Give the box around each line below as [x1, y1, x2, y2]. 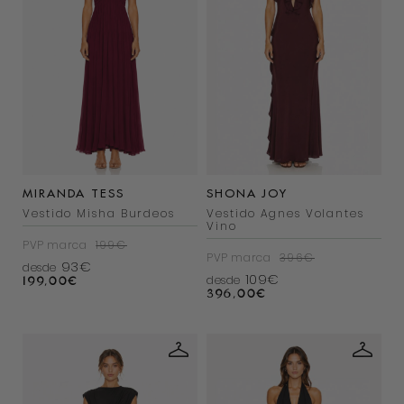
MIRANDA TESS [23, 186, 124, 201]
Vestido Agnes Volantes [207, 206, 364, 222]
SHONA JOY [207, 186, 289, 201]
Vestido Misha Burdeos [23, 206, 175, 222]
